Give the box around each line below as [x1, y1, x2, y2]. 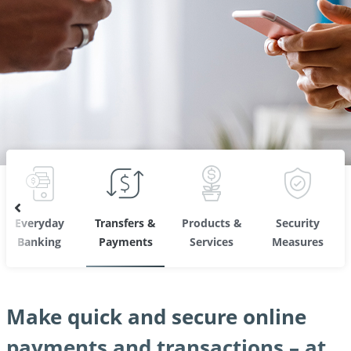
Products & [181, 215, 242, 231]
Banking [17, 234, 61, 250]
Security [276, 215, 320, 231]
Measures [272, 234, 324, 250]
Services [190, 234, 233, 250]
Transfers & [95, 215, 156, 231]
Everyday [14, 215, 64, 231]
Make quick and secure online [6, 302, 306, 331]
